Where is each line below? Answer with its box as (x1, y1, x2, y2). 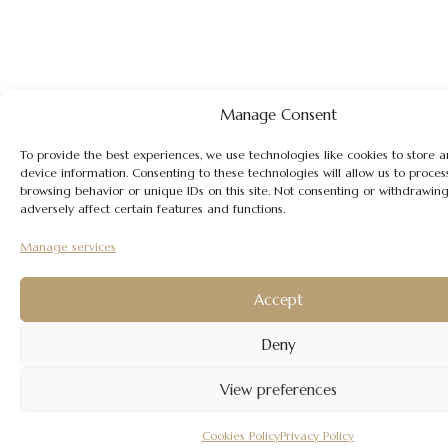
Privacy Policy (280, 428, 354, 443)
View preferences (219, 379, 337, 399)
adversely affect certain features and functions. (20, 201, 285, 216)
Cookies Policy (202, 428, 280, 443)
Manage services (20, 239, 116, 254)
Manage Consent (219, 105, 337, 124)
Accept (253, 289, 303, 309)
